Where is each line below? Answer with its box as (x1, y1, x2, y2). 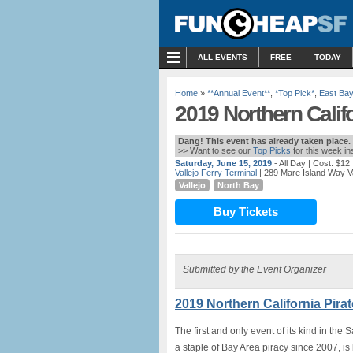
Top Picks (253, 146, 291, 155)
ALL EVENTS (198, 53, 247, 61)
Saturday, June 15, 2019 (175, 158, 272, 168)
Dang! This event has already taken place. (178, 136, 351, 146)
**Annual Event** (207, 88, 270, 98)
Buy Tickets (214, 205, 278, 218)
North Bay (217, 180, 259, 190)
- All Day (274, 158, 306, 168)
